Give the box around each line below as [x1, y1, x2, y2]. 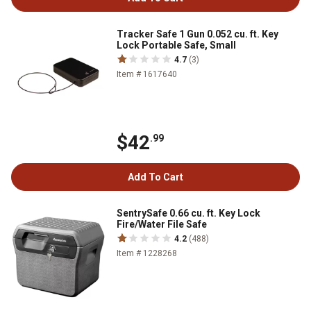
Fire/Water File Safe [117, 219, 207, 230]
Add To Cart [128, 171, 183, 183]
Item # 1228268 [117, 249, 177, 259]
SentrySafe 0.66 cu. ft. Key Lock [117, 208, 260, 219]
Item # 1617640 [117, 69, 177, 80]
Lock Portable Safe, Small [117, 40, 236, 51]
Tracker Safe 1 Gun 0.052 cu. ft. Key [117, 28, 278, 40]
